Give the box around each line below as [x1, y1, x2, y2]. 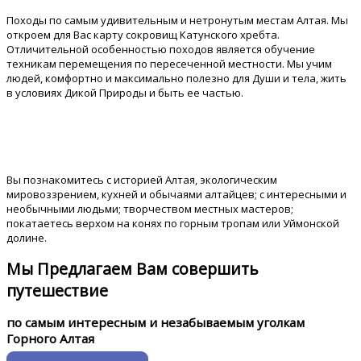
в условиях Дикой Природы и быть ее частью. [6, 85, 243, 100]
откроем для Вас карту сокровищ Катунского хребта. [6, 27, 280, 42]
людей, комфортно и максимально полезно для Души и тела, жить [6, 70, 346, 85]
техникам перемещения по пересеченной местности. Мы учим [6, 56, 332, 71]
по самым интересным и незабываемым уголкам [6, 314, 305, 331]
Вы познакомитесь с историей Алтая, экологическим [6, 172, 277, 188]
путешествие [6, 280, 108, 302]
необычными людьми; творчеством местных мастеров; [6, 201, 293, 217]
